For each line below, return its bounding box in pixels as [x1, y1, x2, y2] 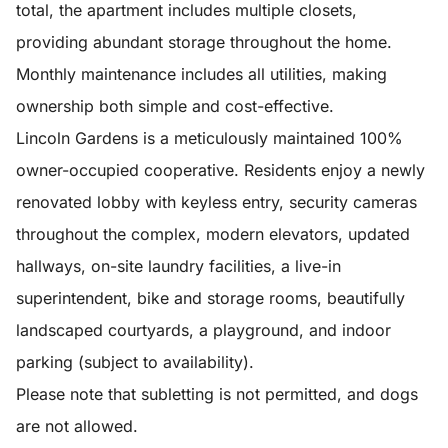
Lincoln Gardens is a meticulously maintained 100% [16, 128, 403, 148]
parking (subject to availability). [16, 352, 254, 372]
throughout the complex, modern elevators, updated [16, 224, 410, 244]
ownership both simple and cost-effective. [16, 96, 334, 116]
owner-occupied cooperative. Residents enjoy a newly [16, 160, 425, 180]
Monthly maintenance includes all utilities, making [16, 64, 387, 84]
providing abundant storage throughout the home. [16, 32, 392, 52]
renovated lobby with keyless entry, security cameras [16, 192, 417, 212]
